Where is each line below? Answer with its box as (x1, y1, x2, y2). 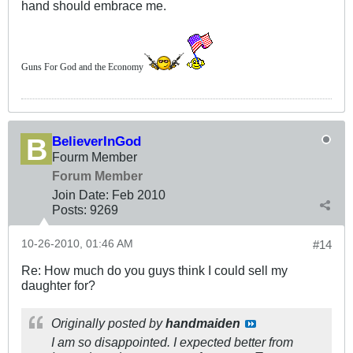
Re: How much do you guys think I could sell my (21, 262, 288, 277)
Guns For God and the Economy (21, 61, 143, 72)
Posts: (52, 202, 87, 217)
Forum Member (52, 168, 143, 183)
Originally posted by (51, 315, 165, 330)
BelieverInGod (52, 132, 141, 149)
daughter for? (21, 277, 95, 292)
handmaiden (165, 315, 240, 330)
